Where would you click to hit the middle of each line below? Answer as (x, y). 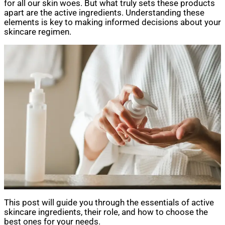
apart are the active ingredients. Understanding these (104, 13)
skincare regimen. (38, 32)
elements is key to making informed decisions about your (113, 22)
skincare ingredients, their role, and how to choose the (106, 212)
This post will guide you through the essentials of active (109, 202)
